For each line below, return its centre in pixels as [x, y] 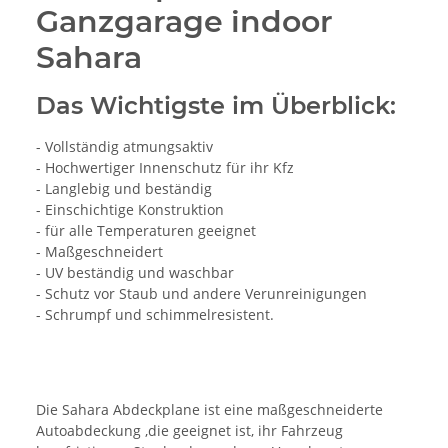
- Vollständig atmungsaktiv [124, 146]
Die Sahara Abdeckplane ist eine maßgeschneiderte [209, 409]
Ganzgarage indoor [184, 21]
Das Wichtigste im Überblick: [216, 105]
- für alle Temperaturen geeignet [146, 230]
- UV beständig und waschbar [135, 272]
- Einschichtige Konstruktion [130, 209]
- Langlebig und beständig [124, 188]
